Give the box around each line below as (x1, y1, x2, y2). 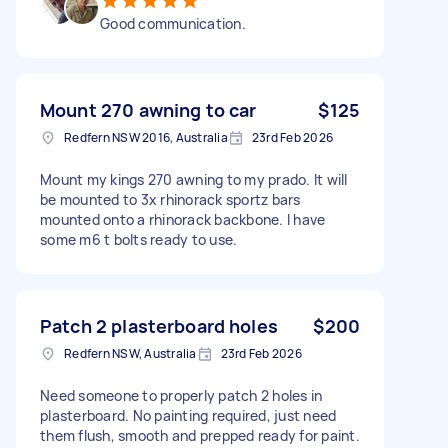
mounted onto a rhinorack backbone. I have (40, 209, 326, 229)
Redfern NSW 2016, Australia (64, 128, 228, 146)
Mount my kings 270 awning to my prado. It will (40, 169, 348, 189)
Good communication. (100, 13, 246, 33)
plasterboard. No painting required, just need (40, 405, 337, 425)
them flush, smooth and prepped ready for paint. (40, 425, 360, 445)
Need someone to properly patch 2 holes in (40, 385, 323, 405)
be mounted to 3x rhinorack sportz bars (40, 189, 301, 209)
